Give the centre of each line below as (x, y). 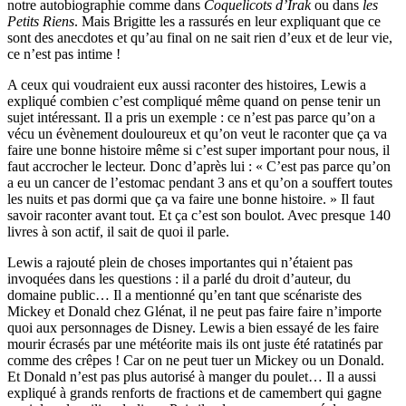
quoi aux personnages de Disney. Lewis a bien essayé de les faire (193, 327)
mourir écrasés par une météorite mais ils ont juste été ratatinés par (195, 343)
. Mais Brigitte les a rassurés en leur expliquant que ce (227, 21)
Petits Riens (41, 21)
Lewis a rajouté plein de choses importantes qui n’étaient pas (180, 262)
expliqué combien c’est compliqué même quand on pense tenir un (194, 101)
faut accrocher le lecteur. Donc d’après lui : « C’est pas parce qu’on (199, 166)
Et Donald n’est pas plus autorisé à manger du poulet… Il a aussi (192, 376)
